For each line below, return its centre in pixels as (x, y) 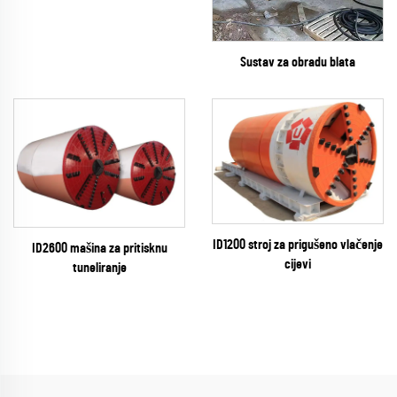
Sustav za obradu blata (298, 62)
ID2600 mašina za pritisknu (99, 249)
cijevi (298, 265)
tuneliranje (99, 268)
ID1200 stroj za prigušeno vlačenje (298, 245)
